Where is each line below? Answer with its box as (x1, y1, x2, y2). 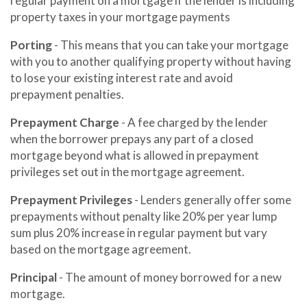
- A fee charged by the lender (121, 115, 268, 130)
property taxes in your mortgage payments (10, 10, 230, 24)
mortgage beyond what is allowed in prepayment (10, 148, 259, 162)
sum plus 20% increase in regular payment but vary (10, 225, 267, 240)
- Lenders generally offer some (132, 193, 291, 207)
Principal (10, 270, 57, 284)
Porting (10, 38, 52, 52)
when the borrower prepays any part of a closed (10, 132, 254, 146)
